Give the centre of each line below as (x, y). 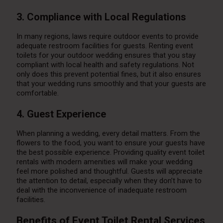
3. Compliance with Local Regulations (101, 17)
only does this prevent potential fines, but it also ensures (109, 74)
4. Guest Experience (61, 114)
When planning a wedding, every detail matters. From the (108, 134)
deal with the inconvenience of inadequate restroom (101, 190)
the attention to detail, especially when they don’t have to (109, 181)
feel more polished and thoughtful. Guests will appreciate (109, 171)
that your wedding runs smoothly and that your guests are (111, 84)
